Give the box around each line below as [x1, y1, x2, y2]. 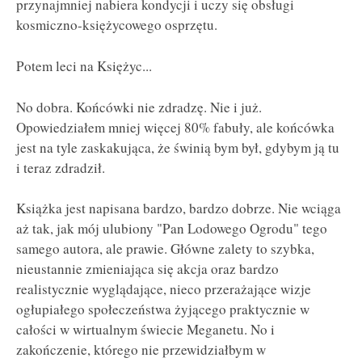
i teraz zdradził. [16, 158, 105, 177]
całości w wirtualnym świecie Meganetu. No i [16, 320, 275, 339]
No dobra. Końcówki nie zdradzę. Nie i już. [16, 97, 262, 116]
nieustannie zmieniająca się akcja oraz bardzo [16, 259, 279, 279]
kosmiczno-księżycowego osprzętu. [16, 15, 217, 35]
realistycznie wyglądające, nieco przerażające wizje [16, 280, 311, 299]
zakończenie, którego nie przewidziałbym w [16, 340, 266, 360]
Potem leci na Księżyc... [16, 56, 152, 75]
